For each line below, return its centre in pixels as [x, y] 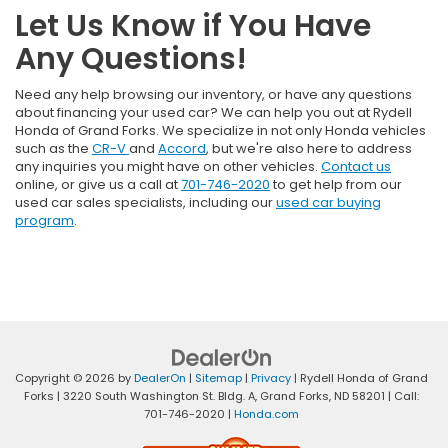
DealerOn [160, 378]
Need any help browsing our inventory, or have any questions [213, 95]
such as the [53, 149]
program [44, 221]
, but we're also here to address [309, 149]
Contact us [356, 167]
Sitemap [218, 378]
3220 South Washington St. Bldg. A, [158, 396]
